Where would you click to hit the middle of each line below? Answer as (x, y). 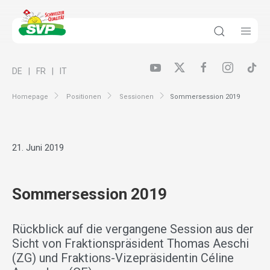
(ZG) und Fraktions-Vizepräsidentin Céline (123, 258)
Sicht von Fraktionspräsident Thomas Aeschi (130, 244)
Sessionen (137, 96)
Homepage (30, 96)
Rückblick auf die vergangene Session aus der (133, 229)
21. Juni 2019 (38, 148)
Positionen (84, 96)
